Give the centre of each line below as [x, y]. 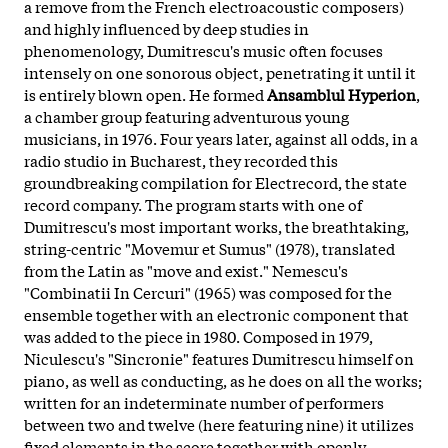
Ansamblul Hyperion [341, 93]
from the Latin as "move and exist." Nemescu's [186, 269]
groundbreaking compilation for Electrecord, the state [215, 181]
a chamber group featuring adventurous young [186, 115]
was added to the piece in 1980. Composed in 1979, [198, 335]
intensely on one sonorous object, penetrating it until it [220, 71]
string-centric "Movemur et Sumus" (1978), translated [209, 247]
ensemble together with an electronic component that [216, 313]
